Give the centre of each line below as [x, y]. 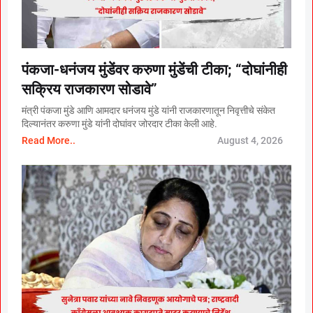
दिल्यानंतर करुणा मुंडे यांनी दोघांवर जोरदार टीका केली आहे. [119, 124]
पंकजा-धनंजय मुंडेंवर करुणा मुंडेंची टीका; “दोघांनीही [154, 70]
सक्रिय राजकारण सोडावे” [89, 90]
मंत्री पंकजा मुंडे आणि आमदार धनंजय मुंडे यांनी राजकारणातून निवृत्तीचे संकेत [148, 111]
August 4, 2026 [250, 141]
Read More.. [49, 141]
